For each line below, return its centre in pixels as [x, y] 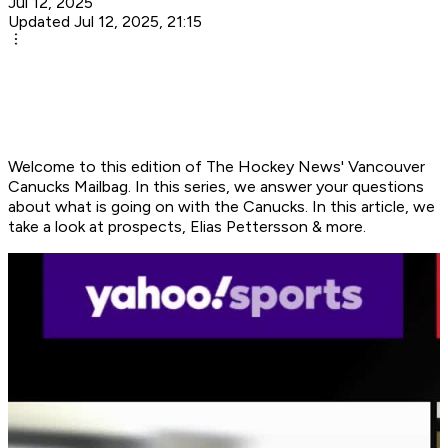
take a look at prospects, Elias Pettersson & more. [189, 227]
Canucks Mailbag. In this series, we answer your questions [216, 187]
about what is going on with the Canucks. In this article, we [221, 207]
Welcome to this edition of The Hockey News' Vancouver [216, 167]
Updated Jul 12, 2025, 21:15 [105, 22]
